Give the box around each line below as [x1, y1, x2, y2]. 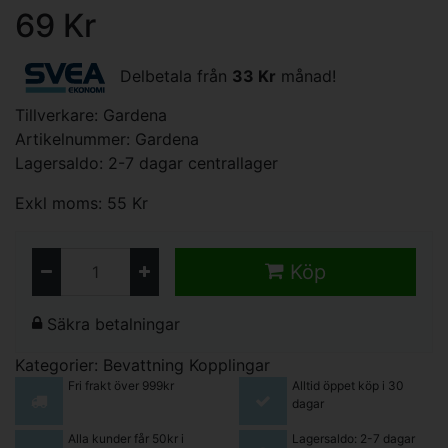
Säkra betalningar [42, 314, 180, 334]
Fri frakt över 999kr [67, 378, 174, 393]
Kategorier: [15, 355, 103, 375]
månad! [276, 66, 336, 87]
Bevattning [103, 355, 184, 375]
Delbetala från [115, 66, 232, 87]
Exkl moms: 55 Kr [15, 193, 148, 213]
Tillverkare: [15, 105, 103, 125]
